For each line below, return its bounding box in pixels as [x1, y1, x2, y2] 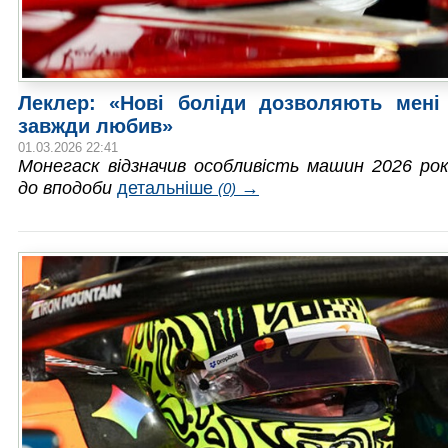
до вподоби [18, 177, 112, 199]
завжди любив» [18, 115, 173, 138]
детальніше [117, 177, 218, 199]
